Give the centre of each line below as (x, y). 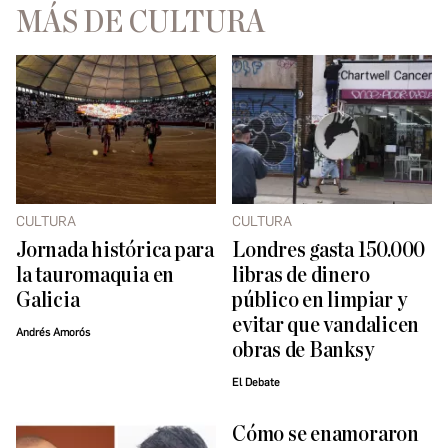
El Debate (256, 383)
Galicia (48, 301)
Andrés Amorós (53, 333)
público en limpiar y (319, 301)
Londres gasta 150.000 (329, 251)
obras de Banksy (303, 351)
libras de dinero (301, 276)
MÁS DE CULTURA (140, 22)
